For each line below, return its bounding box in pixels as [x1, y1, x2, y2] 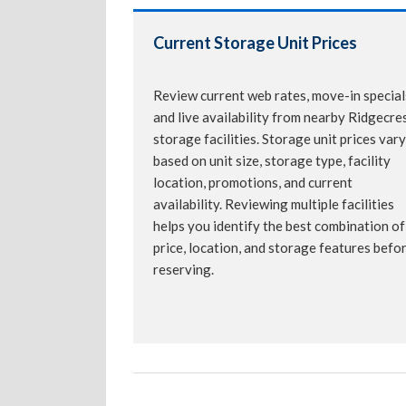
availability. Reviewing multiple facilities [153, 196, 394, 213]
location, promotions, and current [153, 174, 353, 191]
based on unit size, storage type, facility [153, 152, 391, 169]
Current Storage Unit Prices [153, 33, 357, 53]
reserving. [153, 261, 214, 278]
